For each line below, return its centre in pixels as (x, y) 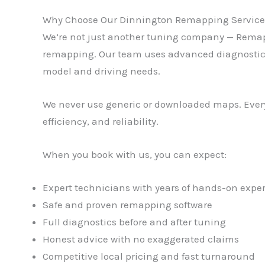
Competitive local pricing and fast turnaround (149, 256)
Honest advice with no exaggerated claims (141, 239)
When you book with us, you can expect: (135, 155)
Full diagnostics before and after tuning (134, 222)
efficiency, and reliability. (101, 122)
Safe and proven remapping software (127, 205)
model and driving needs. (101, 71)
